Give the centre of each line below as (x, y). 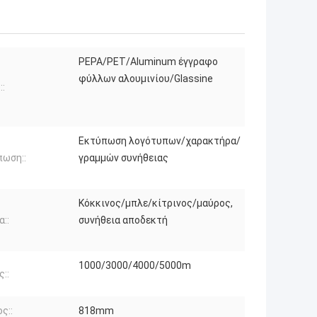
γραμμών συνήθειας (123, 157)
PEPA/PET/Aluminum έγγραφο (148, 61)
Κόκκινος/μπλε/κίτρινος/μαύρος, (156, 203)
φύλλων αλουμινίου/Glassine (146, 78)
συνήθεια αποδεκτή (123, 220)
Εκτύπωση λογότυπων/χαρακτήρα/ (160, 140)
